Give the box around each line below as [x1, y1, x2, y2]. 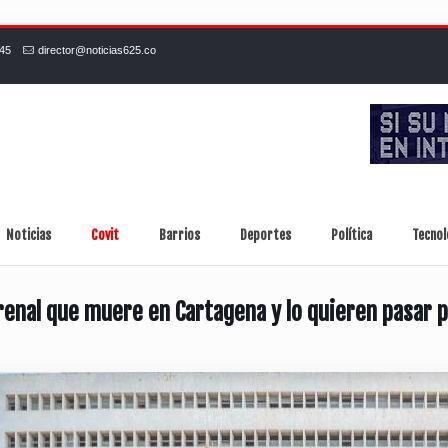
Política [331, 227, 373, 244]
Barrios [159, 227, 201, 244]
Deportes [240, 227, 292, 244]
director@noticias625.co [38, 44, 157, 56]
